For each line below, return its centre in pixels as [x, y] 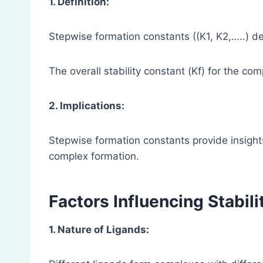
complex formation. [94, 156]
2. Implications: [87, 106]
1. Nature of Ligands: [99, 230]
